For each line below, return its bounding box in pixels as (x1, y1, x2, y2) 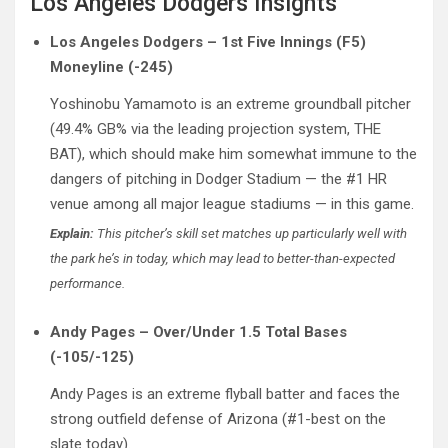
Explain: (50, 225, 94, 241)
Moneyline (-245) (50, 57, 173, 76)
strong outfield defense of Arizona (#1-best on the (50, 409, 386, 428)
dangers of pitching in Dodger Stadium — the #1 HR (50, 169, 387, 188)
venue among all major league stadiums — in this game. (50, 194, 414, 213)
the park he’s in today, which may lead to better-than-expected (50, 250, 395, 266)
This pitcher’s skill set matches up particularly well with (94, 225, 407, 241)
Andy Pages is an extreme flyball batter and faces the (50, 384, 400, 403)
